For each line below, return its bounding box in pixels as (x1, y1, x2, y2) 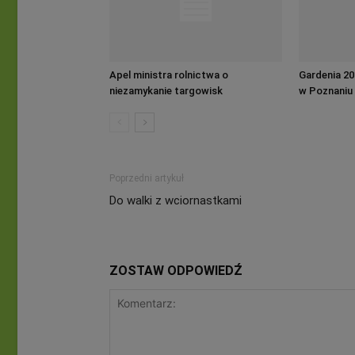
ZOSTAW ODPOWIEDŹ (109, 262, 242, 278)
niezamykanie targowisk (109, 84, 223, 97)
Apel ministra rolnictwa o (109, 68, 228, 81)
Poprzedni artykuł (109, 172, 184, 184)
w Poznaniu (299, 84, 353, 97)
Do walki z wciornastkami (109, 193, 242, 208)
